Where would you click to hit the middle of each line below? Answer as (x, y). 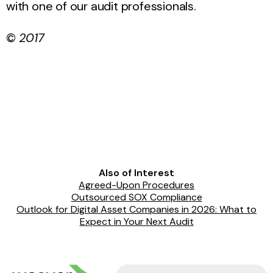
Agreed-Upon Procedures (136, 185)
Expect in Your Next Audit (136, 221)
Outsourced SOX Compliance (136, 197)
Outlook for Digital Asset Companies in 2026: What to (136, 209)
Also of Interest (136, 172)
